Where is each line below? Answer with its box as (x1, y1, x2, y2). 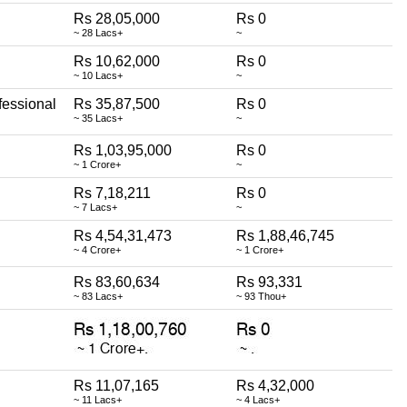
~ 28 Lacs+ (74, 26, 123, 38)
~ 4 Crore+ (74, 243, 121, 255)
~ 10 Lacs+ (74, 69, 123, 81)
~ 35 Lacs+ (74, 112, 123, 124)
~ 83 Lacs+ (74, 290, 123, 302)
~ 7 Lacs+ (74, 201, 117, 213)
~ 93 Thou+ (236, 290, 286, 302)
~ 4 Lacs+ (236, 393, 280, 405)
